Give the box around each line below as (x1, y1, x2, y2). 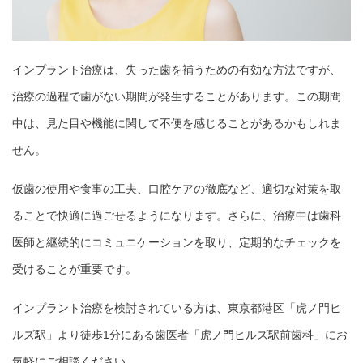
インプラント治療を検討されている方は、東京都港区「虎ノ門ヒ (12, 301, 341, 314)
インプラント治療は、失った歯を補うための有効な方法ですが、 (12, 62, 341, 76)
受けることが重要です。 (12, 262, 137, 275)
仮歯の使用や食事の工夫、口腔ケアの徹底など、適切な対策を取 (12, 181, 341, 195)
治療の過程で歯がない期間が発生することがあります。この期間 (12, 89, 341, 103)
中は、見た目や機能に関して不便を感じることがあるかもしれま (12, 116, 341, 130)
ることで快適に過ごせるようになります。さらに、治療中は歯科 (12, 208, 341, 222)
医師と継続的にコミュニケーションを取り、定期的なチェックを (12, 235, 341, 249)
